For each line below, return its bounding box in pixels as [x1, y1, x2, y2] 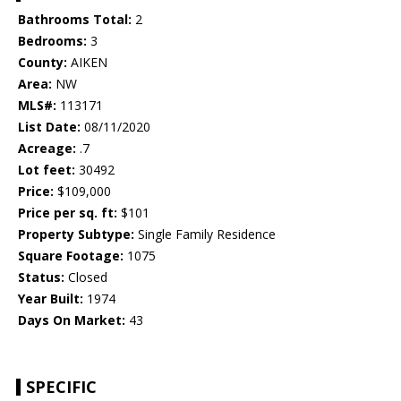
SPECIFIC [26, 376, 97, 398]
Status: [18, 269, 64, 286]
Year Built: [18, 290, 83, 308]
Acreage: [18, 140, 76, 158]
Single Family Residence [134, 226, 276, 243]
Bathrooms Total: [18, 11, 132, 29]
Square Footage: [18, 247, 124, 265]
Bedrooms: [18, 32, 87, 50]
